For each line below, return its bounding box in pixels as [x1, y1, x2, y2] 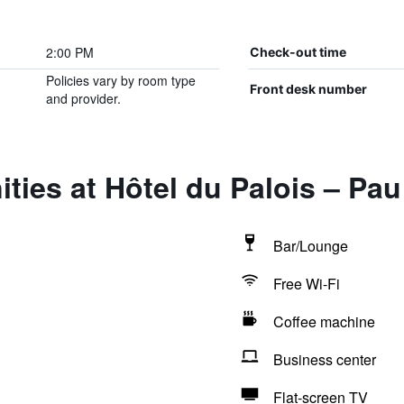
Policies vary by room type [45, 71, 196, 89]
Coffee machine [272, 311, 375, 332]
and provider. [45, 89, 121, 107]
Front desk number [249, 81, 367, 96]
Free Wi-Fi [272, 273, 340, 294]
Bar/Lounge [272, 235, 348, 256]
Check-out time [249, 44, 346, 60]
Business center [272, 349, 376, 370]
